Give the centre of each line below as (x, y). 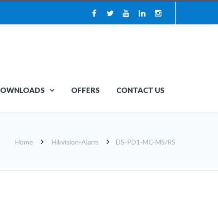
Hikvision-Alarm (75, 142)
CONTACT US (140, 90)
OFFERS (85, 90)
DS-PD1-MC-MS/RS (146, 142)
